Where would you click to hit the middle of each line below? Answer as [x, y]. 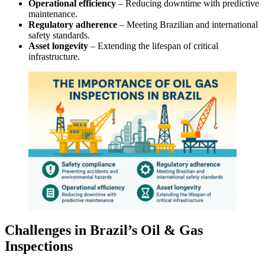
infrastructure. [54, 56]
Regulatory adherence [73, 24]
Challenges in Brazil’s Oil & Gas [104, 230]
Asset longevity [58, 46]
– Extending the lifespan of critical [153, 46]
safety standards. [59, 35]
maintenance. [53, 14]
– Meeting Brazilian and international [188, 24]
